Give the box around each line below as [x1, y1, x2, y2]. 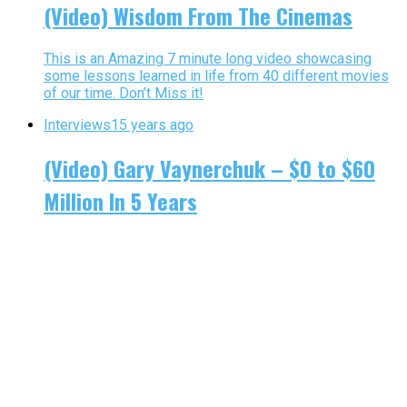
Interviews [44, 116, 111, 134]
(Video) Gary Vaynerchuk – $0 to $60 [44, 151, 375, 184]
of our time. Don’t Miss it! [44, 84, 203, 102]
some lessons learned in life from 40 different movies [44, 67, 389, 84]
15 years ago [111, 116, 194, 134]
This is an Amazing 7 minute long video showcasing [44, 50, 372, 67]
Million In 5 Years [44, 184, 197, 217]
